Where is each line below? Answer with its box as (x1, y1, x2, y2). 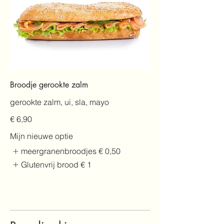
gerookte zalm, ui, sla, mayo (10, 97, 109, 107)
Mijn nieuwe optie (10, 131, 73, 141)
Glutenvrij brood (21, 159, 79, 169)
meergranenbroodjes (21, 146, 97, 156)
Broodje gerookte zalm (10, 79, 88, 90)
